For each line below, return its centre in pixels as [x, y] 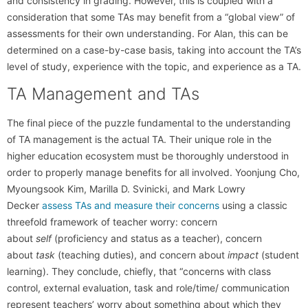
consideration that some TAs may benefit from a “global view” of [151, 16]
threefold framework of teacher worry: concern [112, 221]
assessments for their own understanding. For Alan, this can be [147, 33]
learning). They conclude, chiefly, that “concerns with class [139, 271]
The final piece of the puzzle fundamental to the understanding [149, 122]
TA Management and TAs [103, 93]
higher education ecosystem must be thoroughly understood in [148, 155]
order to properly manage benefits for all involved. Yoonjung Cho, [153, 172]
